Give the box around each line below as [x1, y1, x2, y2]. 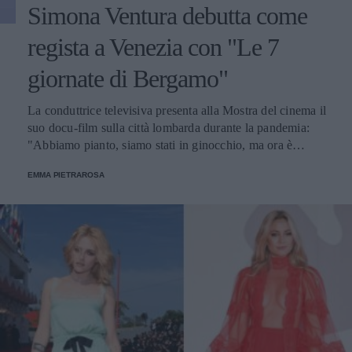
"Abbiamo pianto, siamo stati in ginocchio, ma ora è [27, 138, 293, 152]
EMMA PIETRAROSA [27, 170, 104, 180]
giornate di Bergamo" [27, 64, 228, 93]
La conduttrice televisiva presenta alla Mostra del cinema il [27, 104, 326, 118]
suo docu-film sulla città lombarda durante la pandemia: [27, 121, 310, 135]
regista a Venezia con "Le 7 [27, 33, 279, 62]
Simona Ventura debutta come [27, 2, 307, 31]
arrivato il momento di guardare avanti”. [27, 156, 231, 170]
